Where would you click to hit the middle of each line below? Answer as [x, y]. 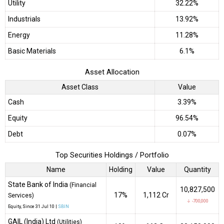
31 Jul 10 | [46, 207]
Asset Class [80, 87]
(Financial [83, 185]
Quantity [197, 170]
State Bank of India [39, 185]
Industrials [24, 19]
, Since [28, 207]
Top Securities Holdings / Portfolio [112, 155]
